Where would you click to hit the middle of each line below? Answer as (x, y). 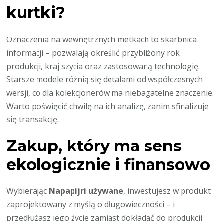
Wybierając (28, 191)
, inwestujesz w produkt (167, 191)
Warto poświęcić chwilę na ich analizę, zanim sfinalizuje (108, 106)
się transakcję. (33, 119)
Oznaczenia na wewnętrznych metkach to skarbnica (102, 39)
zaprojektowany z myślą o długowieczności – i (91, 204)
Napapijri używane (86, 191)
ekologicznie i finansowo (109, 165)
